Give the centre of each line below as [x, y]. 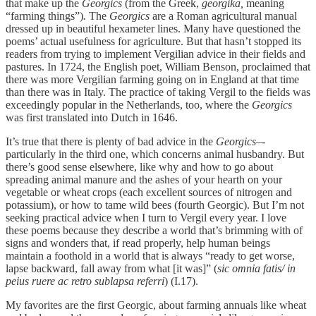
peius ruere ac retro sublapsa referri [85, 281]
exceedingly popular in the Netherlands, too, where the [129, 104]
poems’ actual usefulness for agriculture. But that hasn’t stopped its [153, 41]
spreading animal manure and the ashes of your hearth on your [144, 179]
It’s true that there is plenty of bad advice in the [111, 141]
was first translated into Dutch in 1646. [93, 117]
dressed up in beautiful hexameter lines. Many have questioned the [153, 28]
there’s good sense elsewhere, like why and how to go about [139, 166]
